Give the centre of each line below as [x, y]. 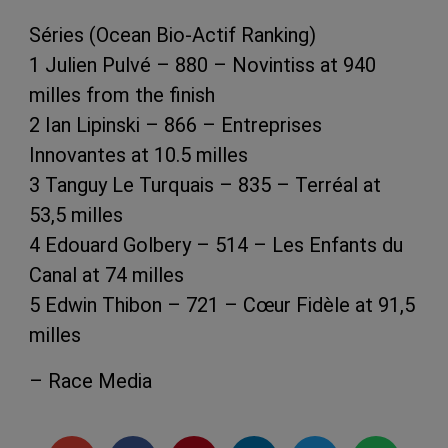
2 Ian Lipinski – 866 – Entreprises [175, 124]
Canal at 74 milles [106, 274]
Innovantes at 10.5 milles [138, 154]
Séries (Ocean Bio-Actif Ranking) [172, 34]
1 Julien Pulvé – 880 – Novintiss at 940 [202, 64]
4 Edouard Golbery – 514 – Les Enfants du [216, 244]
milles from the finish [122, 94]
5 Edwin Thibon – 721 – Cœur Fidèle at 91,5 [222, 304]
